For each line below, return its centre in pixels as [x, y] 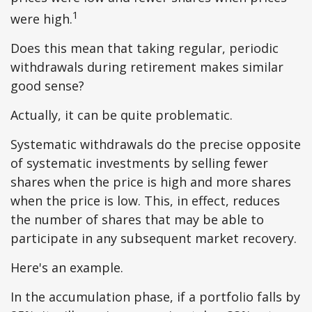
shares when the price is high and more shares [151, 182]
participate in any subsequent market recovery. [154, 238]
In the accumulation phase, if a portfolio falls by [155, 297]
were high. [41, 19]
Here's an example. [67, 267]
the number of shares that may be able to [137, 219]
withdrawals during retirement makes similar [147, 67]
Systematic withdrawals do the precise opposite [156, 144]
